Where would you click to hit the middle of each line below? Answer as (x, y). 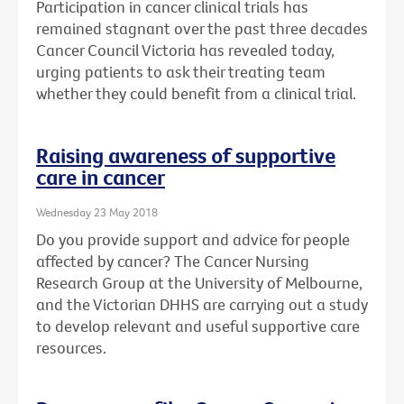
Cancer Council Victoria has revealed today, (185, 50)
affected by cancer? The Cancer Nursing (173, 261)
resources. (71, 347)
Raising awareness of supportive (186, 156)
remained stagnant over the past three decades (202, 29)
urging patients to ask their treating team (181, 72)
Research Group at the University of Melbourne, (199, 282)
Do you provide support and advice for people (193, 239)
